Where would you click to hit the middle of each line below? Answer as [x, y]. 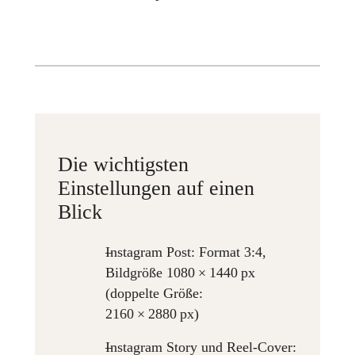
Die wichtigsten [124, 165]
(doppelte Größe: [155, 293]
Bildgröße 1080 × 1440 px [181, 272]
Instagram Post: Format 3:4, [186, 252]
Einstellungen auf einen [157, 189]
